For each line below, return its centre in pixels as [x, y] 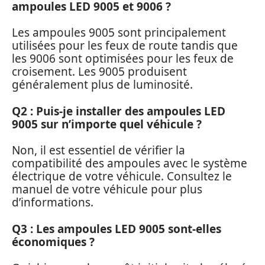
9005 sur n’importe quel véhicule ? [107, 124]
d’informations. [53, 203]
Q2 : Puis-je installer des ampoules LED [119, 111]
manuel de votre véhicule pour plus [107, 190]
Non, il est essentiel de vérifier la [98, 151]
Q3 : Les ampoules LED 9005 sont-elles [117, 229]
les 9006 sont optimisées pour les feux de [123, 59]
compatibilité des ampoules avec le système [130, 164]
